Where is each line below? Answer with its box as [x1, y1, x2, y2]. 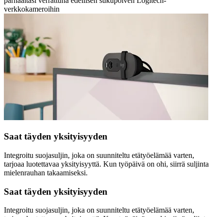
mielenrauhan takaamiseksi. [4, 168, 88, 177]
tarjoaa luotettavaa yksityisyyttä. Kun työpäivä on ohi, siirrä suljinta [4, 159, 209, 168]
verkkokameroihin [4, 5, 60, 14]
